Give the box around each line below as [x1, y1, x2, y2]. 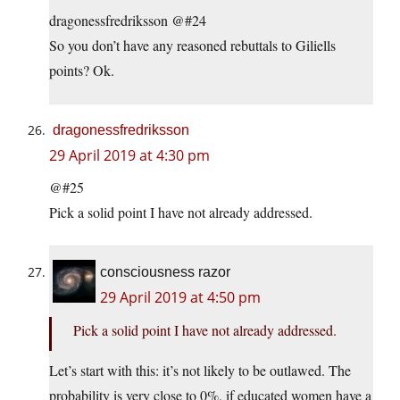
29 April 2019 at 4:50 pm [100, 287, 261, 308]
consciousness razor [100, 264, 230, 280]
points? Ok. [49, 61, 114, 80]
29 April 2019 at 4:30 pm [49, 146, 210, 166]
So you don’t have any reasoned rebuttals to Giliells [49, 36, 336, 55]
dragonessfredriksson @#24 [49, 11, 206, 30]
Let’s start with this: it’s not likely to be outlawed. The [49, 361, 351, 380]
